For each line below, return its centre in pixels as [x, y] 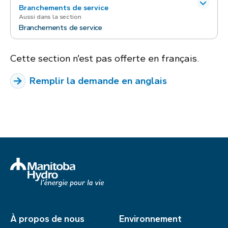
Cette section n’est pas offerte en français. [105, 58]
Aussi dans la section [50, 17]
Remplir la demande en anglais [98, 81]
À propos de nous [47, 219]
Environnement [150, 219]
